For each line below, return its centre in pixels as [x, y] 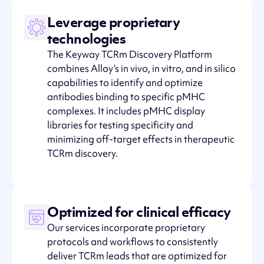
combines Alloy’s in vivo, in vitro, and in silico [142, 68]
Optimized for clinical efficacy [139, 212]
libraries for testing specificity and [121, 125]
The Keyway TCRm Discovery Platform [130, 54]
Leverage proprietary [114, 22]
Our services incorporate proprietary [126, 228]
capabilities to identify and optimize [125, 82]
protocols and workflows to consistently [133, 242]
